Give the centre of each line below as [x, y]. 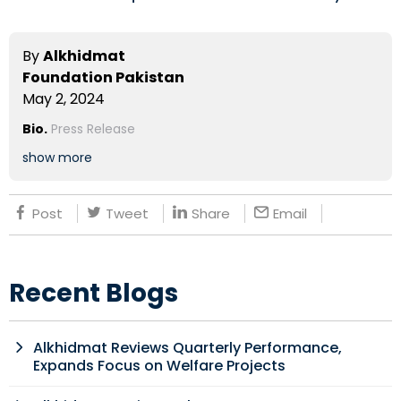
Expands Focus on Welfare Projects [159, 366]
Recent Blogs [94, 293]
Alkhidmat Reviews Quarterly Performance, [188, 348]
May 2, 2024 [64, 99]
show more [57, 158]
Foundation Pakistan [103, 77]
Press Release [93, 129]
